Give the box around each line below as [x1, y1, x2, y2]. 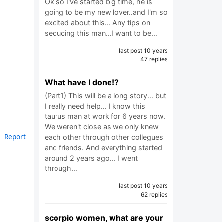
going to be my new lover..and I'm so [45, 8, 167, 16]
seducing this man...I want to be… [45, 29, 157, 37]
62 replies [141, 191, 167, 198]
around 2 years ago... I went [45, 154, 138, 162]
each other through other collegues [45, 133, 163, 141]
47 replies [140, 55, 167, 63]
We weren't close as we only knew [45, 122, 159, 131]
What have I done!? [45, 77, 119, 87]
